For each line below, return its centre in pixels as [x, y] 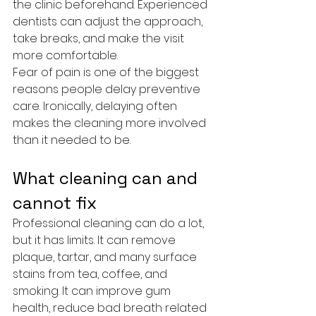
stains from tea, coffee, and [91, 274]
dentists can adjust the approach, [109, 22]
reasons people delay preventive [108, 89]
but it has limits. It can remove [96, 240]
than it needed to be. [72, 140]
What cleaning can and [107, 178]
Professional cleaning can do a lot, [110, 223]
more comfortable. [65, 55]
